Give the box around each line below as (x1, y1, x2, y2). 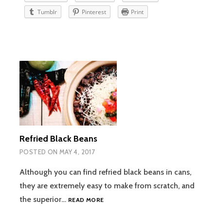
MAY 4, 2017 (59, 148, 95, 156)
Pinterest (82, 7, 106, 16)
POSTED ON (19, 148, 59, 156)
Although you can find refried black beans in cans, (19, 167, 191, 177)
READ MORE (68, 196, 104, 204)
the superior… (19, 195, 68, 204)
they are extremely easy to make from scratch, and (19, 181, 195, 191)
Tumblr (37, 7, 57, 16)
